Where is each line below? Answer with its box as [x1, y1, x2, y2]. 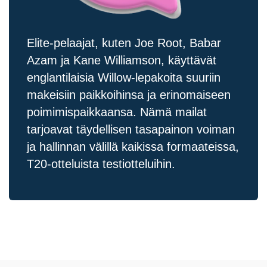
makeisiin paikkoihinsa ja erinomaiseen [27, 88, 231, 101]
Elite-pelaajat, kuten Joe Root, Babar [27, 36, 221, 49]
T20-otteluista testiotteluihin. [27, 157, 175, 170]
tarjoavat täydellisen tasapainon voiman [27, 122, 235, 136]
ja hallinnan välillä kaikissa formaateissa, [27, 139, 239, 153]
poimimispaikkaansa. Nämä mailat [27, 105, 207, 119]
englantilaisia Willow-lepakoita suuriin [27, 70, 221, 84]
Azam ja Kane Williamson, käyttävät [27, 53, 216, 67]
